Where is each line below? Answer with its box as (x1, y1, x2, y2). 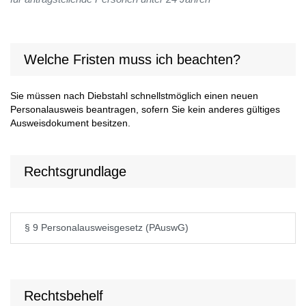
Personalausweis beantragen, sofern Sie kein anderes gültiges (10, 105, 280, 115)
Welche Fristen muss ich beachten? (24, 52, 240, 68)
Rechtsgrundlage (24, 164, 126, 180)
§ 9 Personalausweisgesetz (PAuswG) (25, 223, 189, 234)
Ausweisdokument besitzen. (10, 118, 130, 129)
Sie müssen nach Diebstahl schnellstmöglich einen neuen (10, 91, 258, 102)
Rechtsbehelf (24, 288, 103, 304)
